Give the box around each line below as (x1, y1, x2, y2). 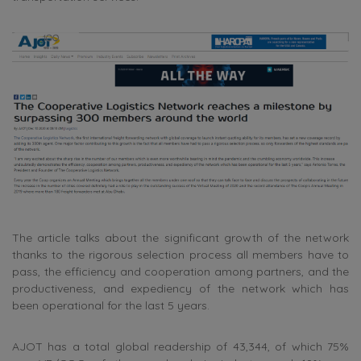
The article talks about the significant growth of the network (12, 230, 349, 246)
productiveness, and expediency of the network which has (12, 281, 349, 297)
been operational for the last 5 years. (12, 298, 210, 313)
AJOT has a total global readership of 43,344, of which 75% (12, 339, 349, 355)
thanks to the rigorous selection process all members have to (12, 247, 349, 263)
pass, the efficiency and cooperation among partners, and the (12, 264, 349, 280)
